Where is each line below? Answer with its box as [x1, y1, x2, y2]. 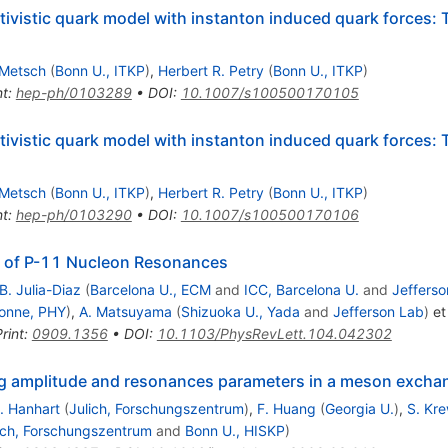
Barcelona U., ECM [89, 280, 211, 298]
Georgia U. [324, 399, 394, 417]
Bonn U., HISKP [184, 421, 285, 439]
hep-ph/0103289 [15, 83, 132, 101]
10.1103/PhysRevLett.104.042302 [156, 324, 392, 342]
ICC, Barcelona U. [243, 280, 359, 298]
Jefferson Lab [332, 302, 424, 320]
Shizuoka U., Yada [180, 302, 300, 320]
